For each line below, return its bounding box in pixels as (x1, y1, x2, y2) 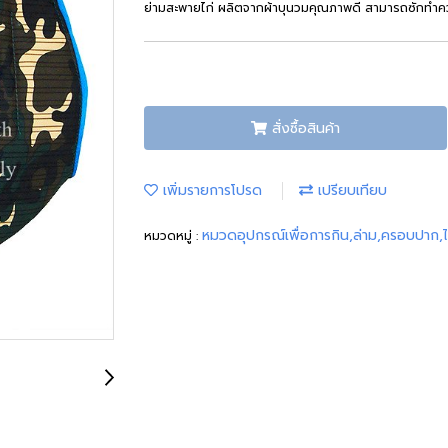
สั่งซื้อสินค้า (271, 117, 340, 139)
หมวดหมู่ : (144, 227, 202, 246)
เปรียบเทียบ (313, 180, 387, 202)
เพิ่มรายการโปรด (158, 180, 262, 202)
